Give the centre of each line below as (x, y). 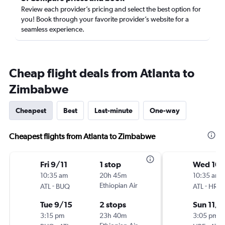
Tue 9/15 (56, 204)
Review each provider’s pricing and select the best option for (111, 9)
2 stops (113, 204)
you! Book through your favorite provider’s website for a (105, 19)
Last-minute (114, 110)
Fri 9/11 (54, 164)
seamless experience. (53, 29)
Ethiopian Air (119, 185)
